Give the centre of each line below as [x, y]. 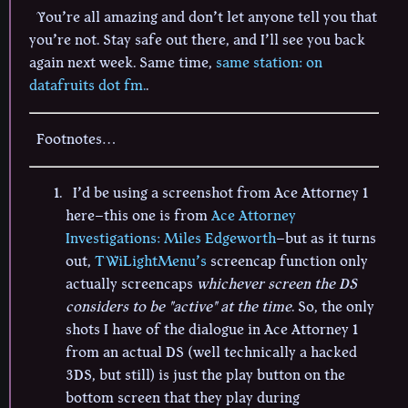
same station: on [269, 63]
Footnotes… [76, 140]
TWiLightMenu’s [151, 262]
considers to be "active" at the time [178, 307]
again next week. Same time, [122, 63]
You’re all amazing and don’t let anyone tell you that [207, 18]
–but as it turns [326, 239]
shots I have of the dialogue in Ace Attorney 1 [212, 330]
